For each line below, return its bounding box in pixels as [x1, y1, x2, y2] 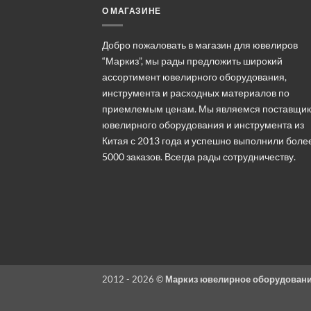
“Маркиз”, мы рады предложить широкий [102, 54, 283, 67]
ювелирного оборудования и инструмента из [102, 118, 304, 131]
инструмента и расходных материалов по [102, 86, 289, 99]
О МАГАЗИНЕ [102, 6, 161, 15]
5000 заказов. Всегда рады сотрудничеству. [102, 150, 296, 162]
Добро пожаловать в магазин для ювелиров [102, 38, 298, 51]
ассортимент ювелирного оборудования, [102, 70, 287, 83]
